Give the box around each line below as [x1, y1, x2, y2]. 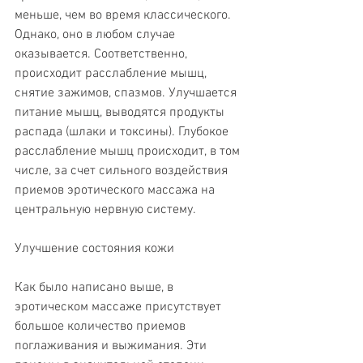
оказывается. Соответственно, [15, 45, 190, 62]
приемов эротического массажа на [15, 181, 218, 199]
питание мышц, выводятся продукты [15, 104, 228, 121]
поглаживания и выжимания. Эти [15, 337, 210, 354]
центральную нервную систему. [15, 201, 196, 218]
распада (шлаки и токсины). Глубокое [15, 123, 232, 140]
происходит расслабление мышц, [15, 65, 210, 82]
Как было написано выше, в [15, 279, 177, 296]
